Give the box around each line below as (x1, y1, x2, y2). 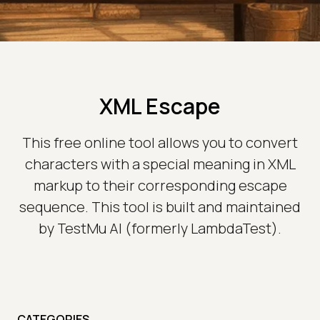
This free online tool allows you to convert (22, 133, 298, 153)
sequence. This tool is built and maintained (19, 197, 301, 217)
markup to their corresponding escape (33, 176, 287, 196)
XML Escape (99, 91, 221, 121)
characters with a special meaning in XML (24, 154, 296, 174)
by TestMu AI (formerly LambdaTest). (39, 219, 281, 239)
